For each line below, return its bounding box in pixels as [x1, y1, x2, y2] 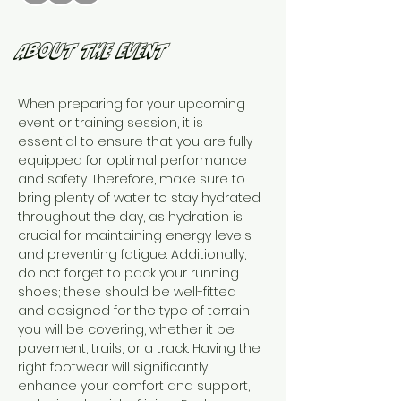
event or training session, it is [18, 114, 207, 132]
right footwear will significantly [18, 358, 211, 376]
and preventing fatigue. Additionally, [18, 245, 250, 263]
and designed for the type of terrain [18, 302, 253, 320]
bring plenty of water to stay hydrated [18, 189, 264, 207]
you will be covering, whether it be [18, 320, 238, 338]
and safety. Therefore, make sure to [18, 170, 249, 188]
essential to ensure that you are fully [18, 132, 256, 150]
